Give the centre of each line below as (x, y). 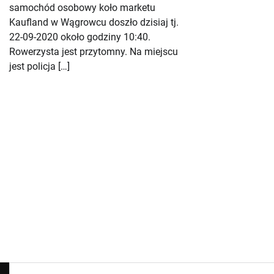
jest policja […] (39, 66)
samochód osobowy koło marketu (82, 7)
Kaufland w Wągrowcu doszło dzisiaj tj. (94, 22)
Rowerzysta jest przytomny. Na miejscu (94, 51)
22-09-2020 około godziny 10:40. (80, 37)
